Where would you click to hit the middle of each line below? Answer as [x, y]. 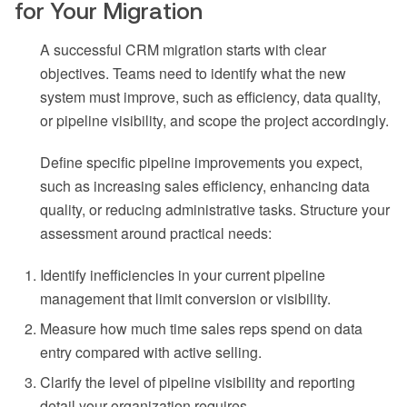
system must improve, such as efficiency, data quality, [210, 97]
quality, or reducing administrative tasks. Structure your [215, 210]
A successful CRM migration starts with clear [183, 50]
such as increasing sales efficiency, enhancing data [205, 186]
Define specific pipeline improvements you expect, [201, 163]
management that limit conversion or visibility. [185, 299]
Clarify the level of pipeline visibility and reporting [198, 382]
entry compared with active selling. [151, 352]
